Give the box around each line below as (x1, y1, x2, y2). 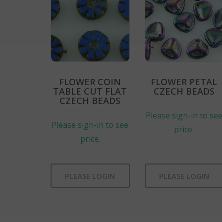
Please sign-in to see (52, 119, 129, 130)
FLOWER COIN (59, 75, 121, 88)
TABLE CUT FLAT (53, 85, 127, 97)
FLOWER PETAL (151, 75, 218, 88)
